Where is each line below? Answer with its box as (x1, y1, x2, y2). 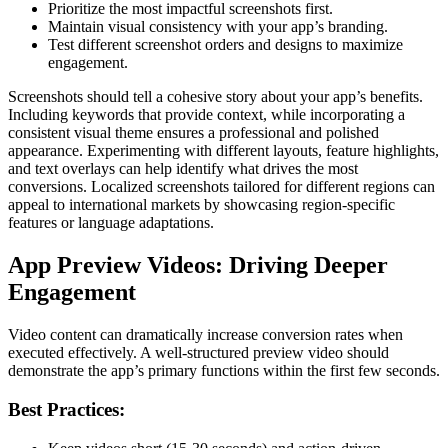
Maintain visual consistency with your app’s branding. (48, 18, 388, 36)
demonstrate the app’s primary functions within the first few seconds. (8, 362, 440, 380)
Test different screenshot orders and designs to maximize (48, 36, 403, 54)
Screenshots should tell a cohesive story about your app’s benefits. (8, 88, 423, 106)
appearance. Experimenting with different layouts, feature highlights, (8, 142, 439, 160)
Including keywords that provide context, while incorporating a (8, 106, 405, 124)
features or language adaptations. (8, 214, 214, 232)
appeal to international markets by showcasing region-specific (8, 196, 395, 214)
